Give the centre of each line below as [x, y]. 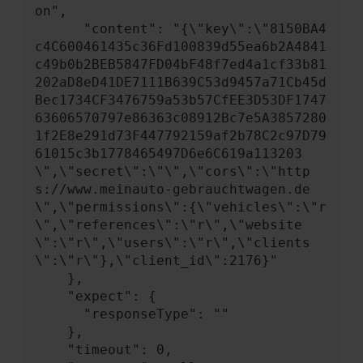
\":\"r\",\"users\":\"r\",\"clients [172, 243]
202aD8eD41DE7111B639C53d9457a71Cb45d [180, 82]
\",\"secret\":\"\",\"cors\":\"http [172, 171]
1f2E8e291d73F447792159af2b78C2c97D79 [180, 136]
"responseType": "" [59, 314]
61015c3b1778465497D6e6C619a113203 [168, 154]
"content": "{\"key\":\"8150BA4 [59, 29]
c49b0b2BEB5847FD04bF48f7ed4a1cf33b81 [180, 64]
